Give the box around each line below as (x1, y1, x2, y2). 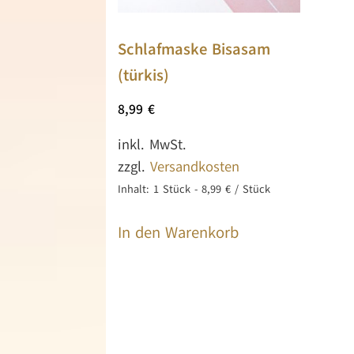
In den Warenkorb (118, 221, 239, 243)
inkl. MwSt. (118, 134, 187, 154)
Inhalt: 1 (118, 182, 164, 198)
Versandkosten (150, 156, 240, 176)
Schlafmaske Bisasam (118, 39, 271, 61)
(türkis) (118, 65, 170, 87)
